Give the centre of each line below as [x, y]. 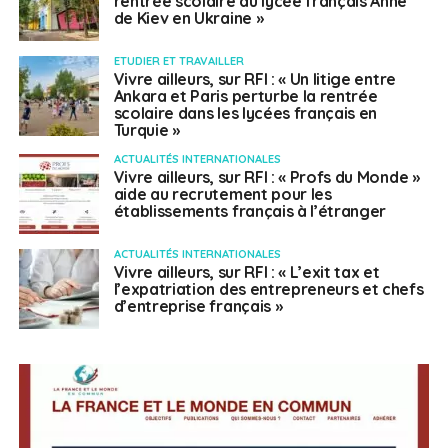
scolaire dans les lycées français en [245, 113]
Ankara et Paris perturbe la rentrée [245, 96]
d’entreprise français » [198, 306]
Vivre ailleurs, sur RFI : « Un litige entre [254, 79]
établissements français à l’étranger [250, 211]
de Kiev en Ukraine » [188, 18]
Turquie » [146, 130]
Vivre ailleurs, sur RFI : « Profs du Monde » [266, 177]
